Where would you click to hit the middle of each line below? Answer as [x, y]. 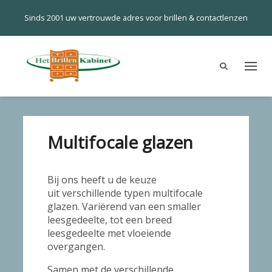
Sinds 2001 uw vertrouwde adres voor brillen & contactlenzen [136, 18]
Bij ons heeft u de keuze [102, 180]
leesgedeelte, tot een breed [110, 220]
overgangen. [76, 246]
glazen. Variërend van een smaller [124, 206]
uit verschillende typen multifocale [125, 193]
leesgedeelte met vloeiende [110, 233]
